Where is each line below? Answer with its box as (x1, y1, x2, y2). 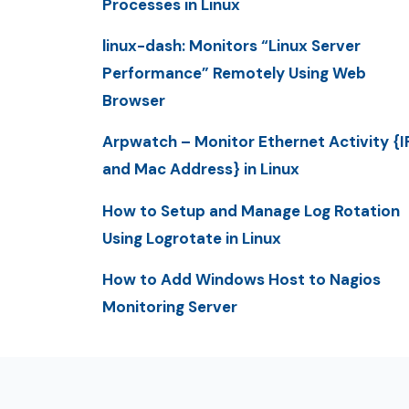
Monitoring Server (102, 296, 237, 317)
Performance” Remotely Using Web (102, 63, 366, 84)
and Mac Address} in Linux (102, 159, 299, 180)
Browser (102, 90, 165, 111)
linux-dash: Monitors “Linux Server (102, 36, 361, 57)
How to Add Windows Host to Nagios (102, 268, 381, 289)
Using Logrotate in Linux (102, 227, 281, 248)
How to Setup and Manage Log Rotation (102, 200, 400, 221)
